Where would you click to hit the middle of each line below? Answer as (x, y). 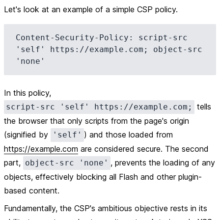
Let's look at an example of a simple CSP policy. (91, 9)
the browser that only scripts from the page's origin (96, 121)
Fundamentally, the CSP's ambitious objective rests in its (106, 208)
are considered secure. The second (143, 149)
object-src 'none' (67, 163)
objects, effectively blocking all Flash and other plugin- (103, 177)
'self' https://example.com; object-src (109, 49)
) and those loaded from (128, 135)
